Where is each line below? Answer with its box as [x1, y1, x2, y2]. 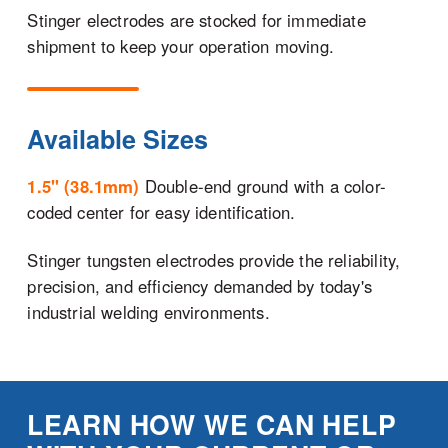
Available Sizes [27, 121, 209, 158]
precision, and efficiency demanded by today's [27, 274, 372, 299]
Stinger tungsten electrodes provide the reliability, [27, 248, 401, 273]
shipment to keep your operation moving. [27, 34, 334, 59]
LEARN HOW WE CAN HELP [26, 405, 397, 444]
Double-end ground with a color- [139, 174, 387, 199]
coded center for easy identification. [27, 200, 296, 225]
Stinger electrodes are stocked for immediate [27, 8, 366, 33]
